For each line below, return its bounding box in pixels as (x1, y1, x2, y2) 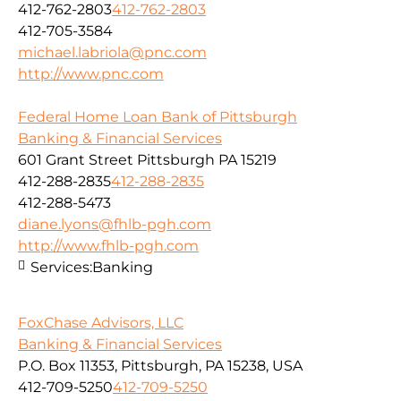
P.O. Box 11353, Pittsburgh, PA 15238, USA (18, 357, 303, 375)
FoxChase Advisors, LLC (18, 314, 183, 332)
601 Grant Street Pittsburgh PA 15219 (18, 151, 277, 169)
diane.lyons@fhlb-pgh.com (18, 216, 211, 234)
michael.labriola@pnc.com (18, 44, 207, 62)
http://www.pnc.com (18, 65, 164, 83)
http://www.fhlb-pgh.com (18, 237, 199, 255)
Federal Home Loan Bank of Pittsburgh (18, 108, 297, 126)
